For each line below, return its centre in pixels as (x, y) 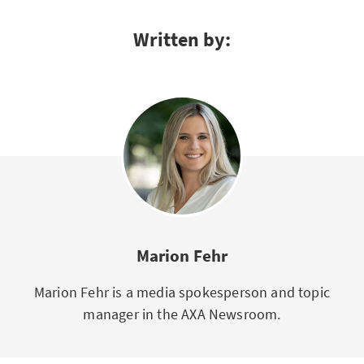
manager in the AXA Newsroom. (182, 314)
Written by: (182, 39)
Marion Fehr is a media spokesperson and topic (182, 292)
